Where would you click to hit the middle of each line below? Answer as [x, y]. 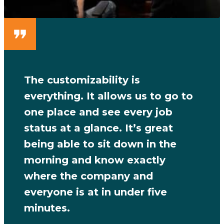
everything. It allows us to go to [108, 96]
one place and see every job [98, 112]
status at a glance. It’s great [98, 128]
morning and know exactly [95, 160]
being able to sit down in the [100, 144]
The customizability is [82, 80]
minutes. [47, 208]
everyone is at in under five [95, 192]
